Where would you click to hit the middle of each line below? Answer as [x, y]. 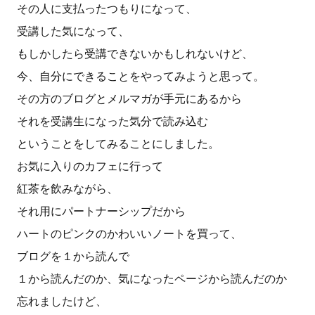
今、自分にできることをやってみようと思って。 [141, 76]
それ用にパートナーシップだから [101, 211]
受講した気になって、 [73, 31]
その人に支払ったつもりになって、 [107, 9]
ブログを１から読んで [73, 256]
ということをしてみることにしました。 [118, 144]
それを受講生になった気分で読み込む [112, 121]
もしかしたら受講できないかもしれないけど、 [135, 54]
